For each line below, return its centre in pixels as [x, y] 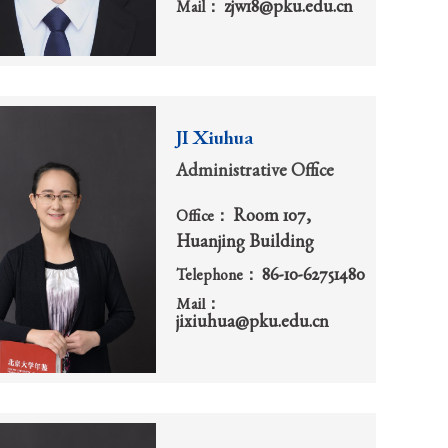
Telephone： [219, 277]
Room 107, [272, 216]
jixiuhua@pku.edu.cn [252, 323]
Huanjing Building [245, 242]
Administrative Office [255, 171]
